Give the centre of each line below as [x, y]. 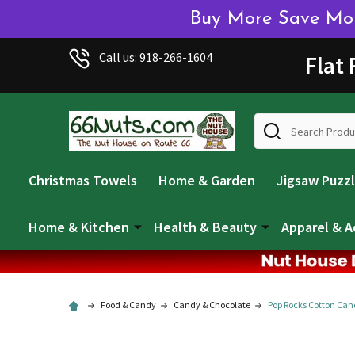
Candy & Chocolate [212, 304]
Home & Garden [207, 180]
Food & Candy [128, 304]
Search [273, 122]
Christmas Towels [83, 180]
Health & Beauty [205, 227]
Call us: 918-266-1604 [156, 57]
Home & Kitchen [79, 227]
